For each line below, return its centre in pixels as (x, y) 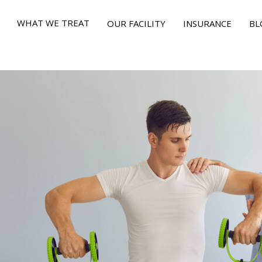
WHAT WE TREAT (53, 23)
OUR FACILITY (136, 23)
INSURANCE (207, 23)
